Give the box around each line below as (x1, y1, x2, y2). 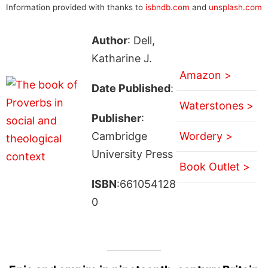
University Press (91, 147, 173, 160)
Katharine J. (91, 51, 152, 65)
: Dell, (127, 33, 155, 47)
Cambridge (91, 129, 147, 142)
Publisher (91, 111, 141, 124)
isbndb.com (145, 2, 190, 12)
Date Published (91, 81, 170, 95)
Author (91, 33, 127, 47)
